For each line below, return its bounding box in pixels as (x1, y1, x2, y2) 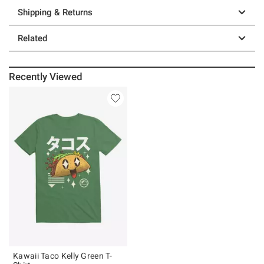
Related (18, 32, 47, 44)
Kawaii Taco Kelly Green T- (13, 250, 112, 260)
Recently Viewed (9, 70, 83, 82)
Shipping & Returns (18, 6, 93, 18)
